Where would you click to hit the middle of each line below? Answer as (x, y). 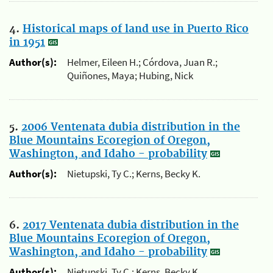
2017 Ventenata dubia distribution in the (131, 225)
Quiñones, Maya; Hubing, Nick (130, 76)
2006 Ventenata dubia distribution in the (131, 127)
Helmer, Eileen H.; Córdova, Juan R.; (142, 62)
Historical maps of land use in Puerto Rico (136, 29)
